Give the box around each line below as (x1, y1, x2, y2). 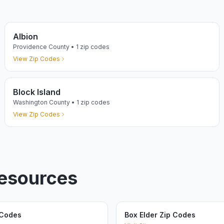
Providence (13, 43, 47, 50)
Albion (13, 31, 38, 41)
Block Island (13, 87, 61, 97)
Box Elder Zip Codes (124, 210, 195, 219)
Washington (13, 98, 48, 106)
